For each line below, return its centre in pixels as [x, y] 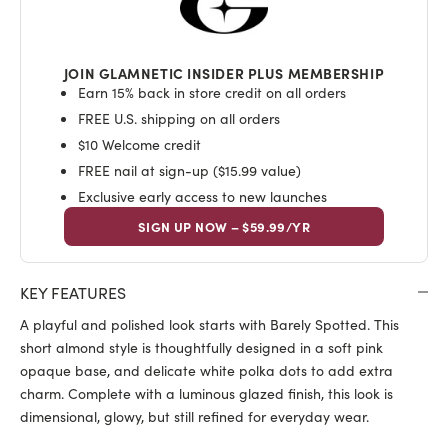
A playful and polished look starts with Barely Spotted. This [209, 323]
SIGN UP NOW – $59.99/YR [224, 226]
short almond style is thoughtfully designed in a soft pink [201, 346]
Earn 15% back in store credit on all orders [211, 92]
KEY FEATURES [73, 291]
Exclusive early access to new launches [202, 195]
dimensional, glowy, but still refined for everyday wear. [194, 415]
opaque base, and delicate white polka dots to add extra [206, 369]
